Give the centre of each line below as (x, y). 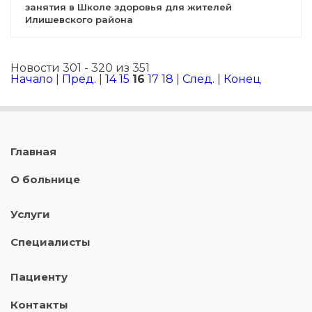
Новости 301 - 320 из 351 (80, 68)
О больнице (45, 180)
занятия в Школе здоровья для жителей (128, 7)
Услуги (30, 214)
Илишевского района (79, 20)
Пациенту (39, 277)
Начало (32, 79)
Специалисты (50, 242)
